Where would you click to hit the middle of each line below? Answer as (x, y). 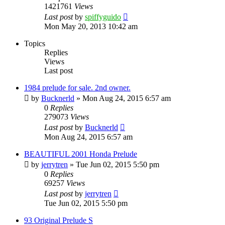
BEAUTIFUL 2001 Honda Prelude (81, 154)
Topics (35, 43)
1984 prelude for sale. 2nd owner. (77, 87)
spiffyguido (103, 17)
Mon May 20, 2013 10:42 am (91, 26)
